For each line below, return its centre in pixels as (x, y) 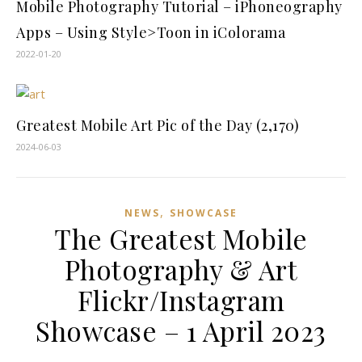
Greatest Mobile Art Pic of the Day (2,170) (158, 125)
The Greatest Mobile (181, 238)
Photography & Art (181, 269)
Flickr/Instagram (181, 300)
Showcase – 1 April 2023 (181, 330)
